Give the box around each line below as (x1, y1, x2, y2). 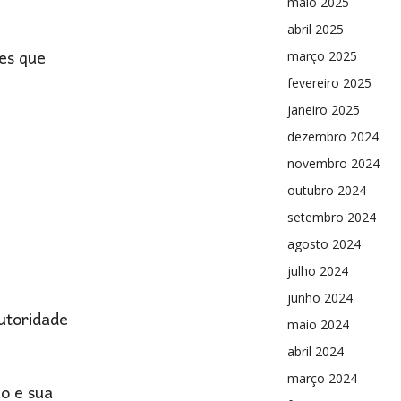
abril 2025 (287, 21, 344, 38)
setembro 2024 (287, 209, 376, 226)
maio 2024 (287, 316, 349, 333)
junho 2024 (287, 289, 353, 306)
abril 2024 (287, 343, 344, 360)
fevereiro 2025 (287, 74, 371, 91)
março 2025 (287, 47, 357, 64)
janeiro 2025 (287, 101, 360, 118)
